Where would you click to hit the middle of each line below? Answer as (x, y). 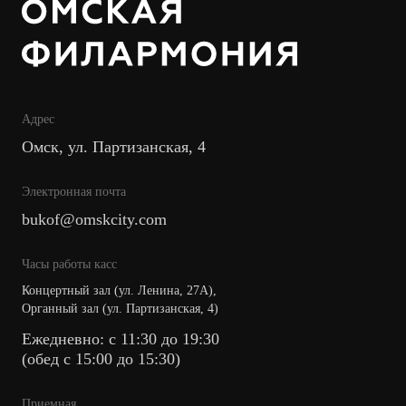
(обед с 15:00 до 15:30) (101, 358)
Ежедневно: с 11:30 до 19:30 (121, 338)
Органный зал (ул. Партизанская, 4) (120, 308)
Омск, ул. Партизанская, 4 (114, 146)
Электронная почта (74, 191)
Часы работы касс (69, 264)
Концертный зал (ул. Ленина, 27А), (119, 290)
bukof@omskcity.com (94, 219)
